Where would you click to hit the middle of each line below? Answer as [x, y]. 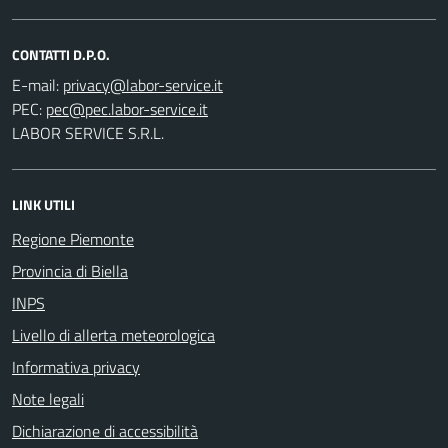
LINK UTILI [43, 204]
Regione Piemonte [73, 238]
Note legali [48, 398]
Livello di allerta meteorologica [113, 334]
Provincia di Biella [70, 270]
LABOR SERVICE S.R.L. [88, 132]
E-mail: [35, 84]
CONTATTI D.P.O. [61, 54]
